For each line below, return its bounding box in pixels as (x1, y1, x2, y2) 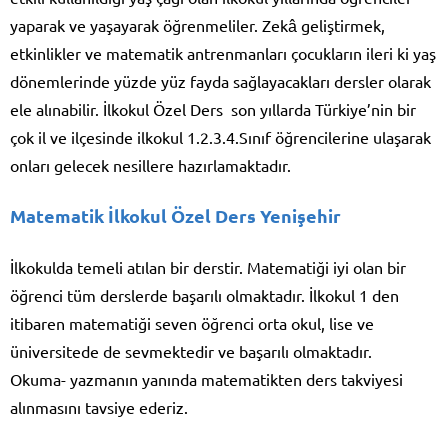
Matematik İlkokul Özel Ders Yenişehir (10, 203, 341, 227)
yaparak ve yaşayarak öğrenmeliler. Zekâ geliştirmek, (10, 14, 385, 35)
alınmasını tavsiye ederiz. (10, 396, 188, 417)
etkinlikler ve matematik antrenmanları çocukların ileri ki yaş (10, 42, 436, 63)
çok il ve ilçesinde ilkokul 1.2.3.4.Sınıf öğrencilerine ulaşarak (10, 126, 431, 147)
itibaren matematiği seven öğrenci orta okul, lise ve (10, 312, 374, 333)
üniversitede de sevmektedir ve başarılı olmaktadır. (10, 340, 372, 361)
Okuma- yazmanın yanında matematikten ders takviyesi (10, 368, 403, 389)
